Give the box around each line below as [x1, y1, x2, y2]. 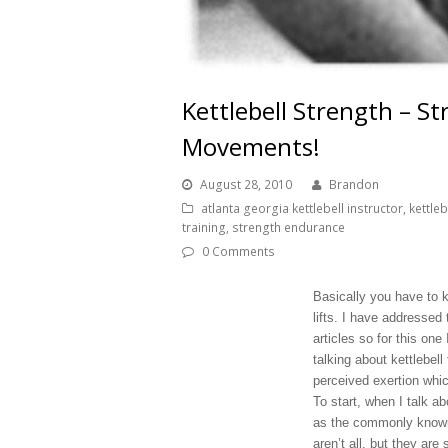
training [182, 218, 226, 236]
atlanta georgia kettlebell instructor [201, 199, 403, 217]
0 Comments [202, 242, 275, 260]
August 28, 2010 [200, 175, 292, 193]
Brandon [329, 175, 379, 193]
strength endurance [232, 218, 345, 236]
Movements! [182, 129, 320, 163]
